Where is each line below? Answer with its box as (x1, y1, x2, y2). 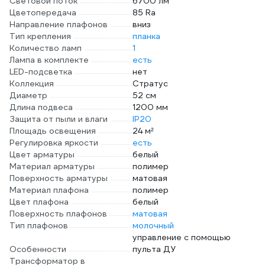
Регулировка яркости (9, 137, 98, 148)
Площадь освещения (9, 125, 96, 136)
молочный (132, 220, 174, 231)
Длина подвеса (9, 102, 73, 112)
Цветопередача (9, 7, 76, 18)
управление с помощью (132, 232, 231, 243)
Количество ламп (9, 43, 82, 53)
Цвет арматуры (9, 149, 75, 160)
